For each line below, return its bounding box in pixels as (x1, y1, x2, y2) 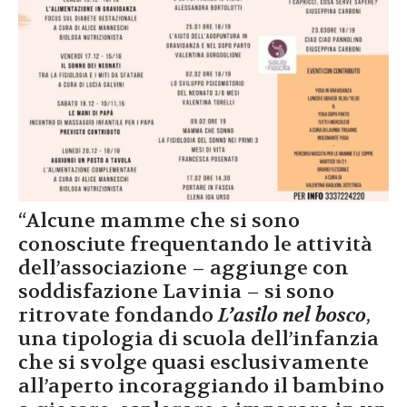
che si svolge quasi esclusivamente (18, 350, 369, 376)
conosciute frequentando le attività (18, 232, 372, 258)
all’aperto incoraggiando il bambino (18, 373, 384, 400)
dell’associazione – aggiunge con (18, 255, 349, 282)
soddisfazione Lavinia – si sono (18, 279, 334, 305)
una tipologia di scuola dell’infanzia (18, 326, 379, 352)
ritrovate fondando (18, 303, 213, 329)
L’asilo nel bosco (213, 303, 366, 329)
